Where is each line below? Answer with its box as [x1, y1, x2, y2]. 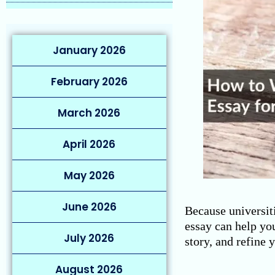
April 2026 [63, 137, 116, 152]
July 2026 [64, 231, 115, 246]
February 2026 [50, 74, 128, 89]
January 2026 [52, 43, 126, 58]
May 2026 [63, 168, 115, 183]
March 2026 [58, 106, 121, 120]
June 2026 [61, 199, 117, 214]
